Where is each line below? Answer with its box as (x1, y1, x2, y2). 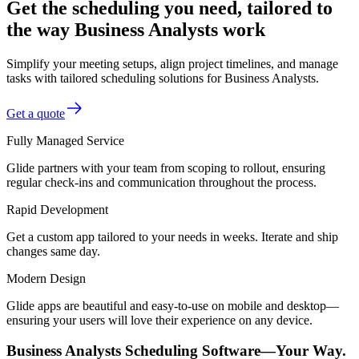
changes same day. (6, 244, 100, 258)
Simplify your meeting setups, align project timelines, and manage (6, 56, 338, 71)
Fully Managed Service (6, 133, 124, 147)
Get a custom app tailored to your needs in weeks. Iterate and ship (6, 229, 338, 244)
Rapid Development (6, 202, 108, 216)
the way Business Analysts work (6, 18, 265, 40)
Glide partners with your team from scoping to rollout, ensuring (6, 160, 325, 175)
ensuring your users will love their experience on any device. (6, 313, 313, 327)
